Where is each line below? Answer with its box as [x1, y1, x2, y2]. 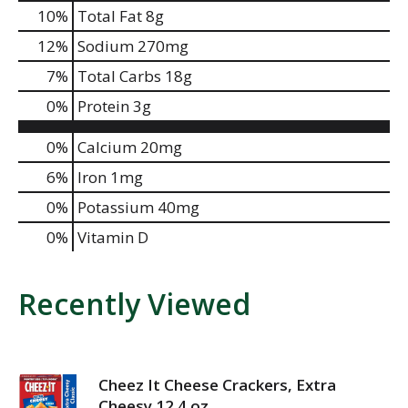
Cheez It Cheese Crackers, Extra [98, 373, 336, 395]
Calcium [77, 136, 137, 158]
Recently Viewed [18, 283, 250, 323]
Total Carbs [77, 65, 161, 87]
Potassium [77, 196, 154, 218]
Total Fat [77, 5, 142, 26]
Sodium [77, 35, 134, 56]
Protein [77, 95, 129, 117]
